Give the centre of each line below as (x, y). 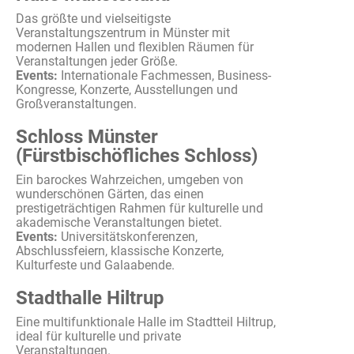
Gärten (126, 194)
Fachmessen (176, 75)
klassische (140, 251)
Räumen (211, 47)
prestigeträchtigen (66, 208)
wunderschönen (60, 194)
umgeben (194, 180)
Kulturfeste (46, 265)
